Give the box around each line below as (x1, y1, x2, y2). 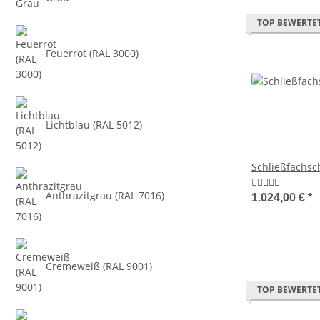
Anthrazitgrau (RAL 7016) (46, 188, 165, 202)
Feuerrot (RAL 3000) (46, 46, 139, 61)
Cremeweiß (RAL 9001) (46, 259, 153, 274)
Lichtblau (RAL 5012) (46, 117, 143, 131)
